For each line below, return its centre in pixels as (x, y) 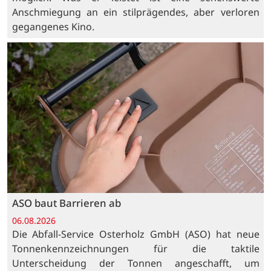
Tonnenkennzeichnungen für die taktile (135, 249)
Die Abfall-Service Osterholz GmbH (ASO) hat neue (135, 234)
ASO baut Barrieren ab (66, 203)
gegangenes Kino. (53, 26)
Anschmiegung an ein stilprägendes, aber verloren (135, 12)
